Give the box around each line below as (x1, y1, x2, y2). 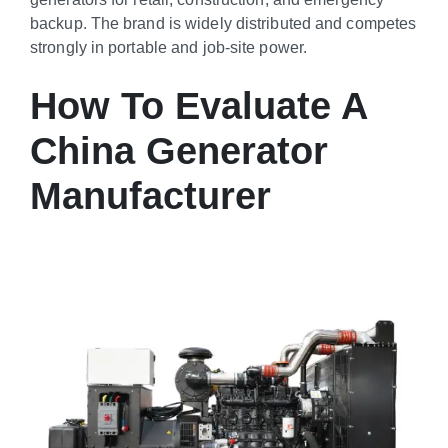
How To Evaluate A (30, 85, 367, 128)
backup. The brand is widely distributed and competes (30, 14, 417, 33)
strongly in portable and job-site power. (30, 38, 308, 57)
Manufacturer (30, 175, 271, 218)
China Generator (30, 130, 328, 173)
